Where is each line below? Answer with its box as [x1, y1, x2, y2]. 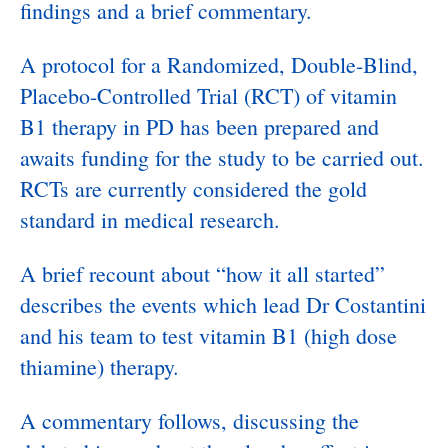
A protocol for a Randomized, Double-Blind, [20, 50, 418, 79]
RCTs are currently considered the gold [20, 174, 367, 203]
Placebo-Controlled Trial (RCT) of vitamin [20, 81, 397, 110]
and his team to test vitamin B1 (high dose [20, 321, 397, 350]
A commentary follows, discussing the [20, 406, 359, 435]
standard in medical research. [20, 205, 280, 234]
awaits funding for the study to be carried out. [20, 143, 424, 172]
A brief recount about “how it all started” [20, 259, 385, 288]
